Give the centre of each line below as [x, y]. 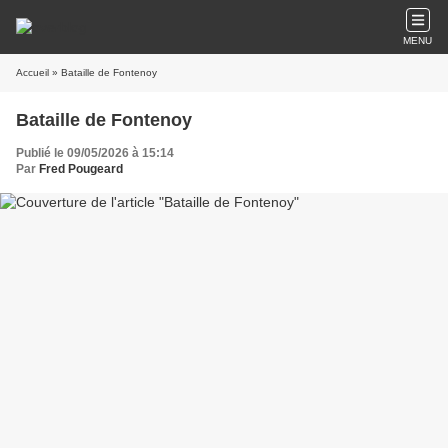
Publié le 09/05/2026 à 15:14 [95, 153]
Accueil [32, 72]
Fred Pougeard [81, 169]
